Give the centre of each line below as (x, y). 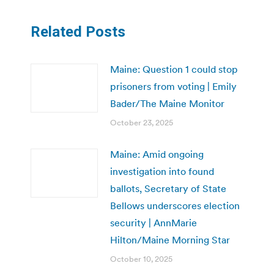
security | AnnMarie (154, 222)
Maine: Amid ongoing (157, 154)
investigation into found (162, 171)
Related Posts (78, 31)
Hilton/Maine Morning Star (170, 239)
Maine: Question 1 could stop (174, 69)
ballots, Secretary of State (168, 188)
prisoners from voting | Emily (173, 86)
